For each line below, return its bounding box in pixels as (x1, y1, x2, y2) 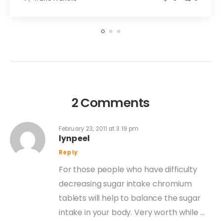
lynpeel (59, 133, 90, 145)
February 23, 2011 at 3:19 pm (59, 125, 139, 133)
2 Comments (71, 94, 150, 112)
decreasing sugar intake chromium (59, 178, 192, 190)
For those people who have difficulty (59, 164, 197, 176)
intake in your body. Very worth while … (59, 207, 205, 219)
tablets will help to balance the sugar (59, 192, 201, 204)
